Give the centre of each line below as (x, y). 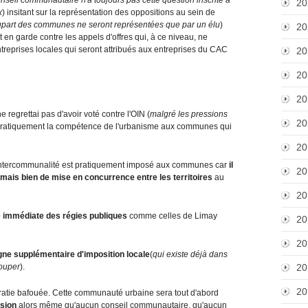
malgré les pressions (189, 114)
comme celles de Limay (173, 216)
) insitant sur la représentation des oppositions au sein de (109, 12)
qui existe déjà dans (190, 254)
